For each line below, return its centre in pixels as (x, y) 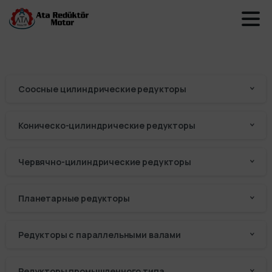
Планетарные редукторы (74, 198)
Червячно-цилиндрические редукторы (105, 162)
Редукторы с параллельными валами (100, 235)
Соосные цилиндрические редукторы (102, 89)
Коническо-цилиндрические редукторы (107, 125)
